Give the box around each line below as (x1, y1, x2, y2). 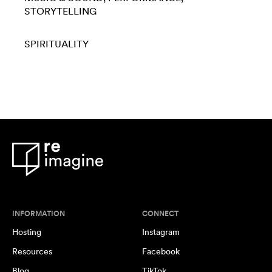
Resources (12, 246, 52, 257)
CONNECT (142, 209, 178, 219)
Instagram (142, 227, 180, 237)
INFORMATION (12, 209, 65, 219)
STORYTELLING (24, 5, 97, 18)
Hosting (12, 227, 41, 237)
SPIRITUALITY (24, 38, 89, 50)
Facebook (142, 246, 180, 257)
